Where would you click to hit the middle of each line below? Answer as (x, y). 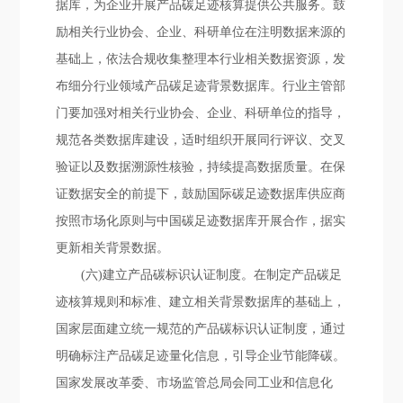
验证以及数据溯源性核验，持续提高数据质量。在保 (201, 167)
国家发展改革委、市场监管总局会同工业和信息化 (195, 383)
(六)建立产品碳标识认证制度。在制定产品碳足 (212, 275)
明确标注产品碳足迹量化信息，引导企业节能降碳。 (201, 356)
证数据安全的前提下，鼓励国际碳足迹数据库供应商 (201, 194)
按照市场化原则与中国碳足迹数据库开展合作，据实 (201, 221)
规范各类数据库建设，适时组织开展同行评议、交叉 (201, 140)
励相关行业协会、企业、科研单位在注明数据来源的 (201, 32)
